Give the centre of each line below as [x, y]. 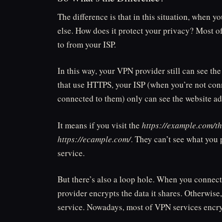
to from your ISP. [87, 44]
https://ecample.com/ [94, 139]
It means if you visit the [100, 125]
